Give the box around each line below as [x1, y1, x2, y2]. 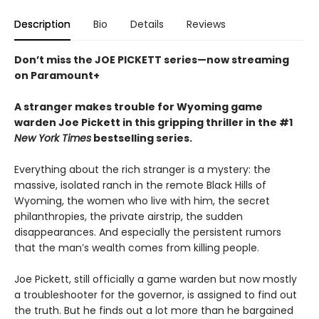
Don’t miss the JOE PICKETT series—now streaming [14, 52, 289, 67]
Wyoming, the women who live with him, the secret [14, 193, 270, 208]
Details [130, 16, 164, 31]
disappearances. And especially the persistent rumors [14, 224, 281, 239]
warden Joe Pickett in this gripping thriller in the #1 [14, 115, 293, 130]
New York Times [14, 130, 91, 145]
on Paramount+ [14, 68, 100, 83]
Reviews [187, 16, 226, 31]
